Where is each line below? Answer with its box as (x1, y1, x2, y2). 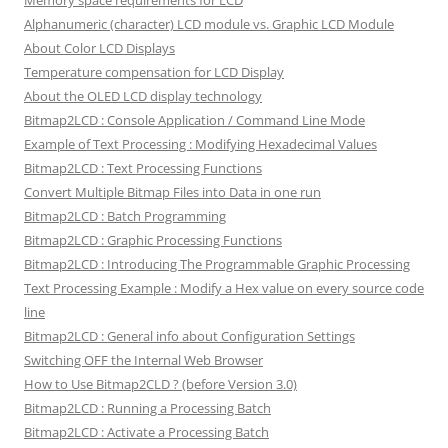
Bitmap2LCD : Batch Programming (24, 206, 226, 225)
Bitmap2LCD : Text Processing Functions (24, 158, 262, 177)
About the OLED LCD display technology (24, 86, 262, 105)
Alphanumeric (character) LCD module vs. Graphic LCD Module (24, 14, 394, 33)
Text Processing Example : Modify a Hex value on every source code (24, 278, 424, 297)
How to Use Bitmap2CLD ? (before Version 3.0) (24, 374, 297, 393)
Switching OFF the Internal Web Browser (24, 350, 263, 369)
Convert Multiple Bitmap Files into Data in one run (24, 182, 321, 201)
